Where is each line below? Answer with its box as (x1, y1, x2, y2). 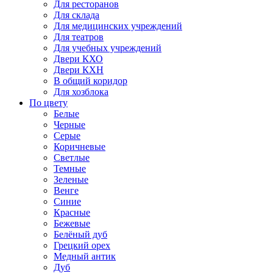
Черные (54, 119, 85, 130)
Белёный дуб (54, 229, 107, 240)
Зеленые (54, 174, 88, 185)
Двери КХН (54, 65, 104, 76)
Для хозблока (54, 87, 108, 97)
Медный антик (54, 251, 116, 262)
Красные (54, 207, 90, 218)
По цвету (29, 97, 68, 108)
